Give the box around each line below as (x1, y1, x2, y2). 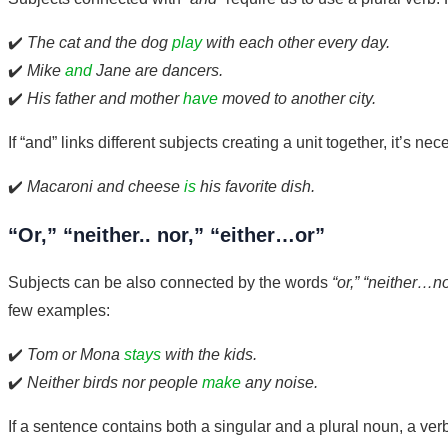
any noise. (241, 373, 318, 391)
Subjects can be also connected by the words (8, 273, 332, 291)
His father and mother (27, 89, 183, 107)
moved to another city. (218, 89, 376, 107)
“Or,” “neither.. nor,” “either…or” (8, 223, 325, 246)
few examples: (8, 301, 110, 319)
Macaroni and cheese (27, 177, 184, 195)
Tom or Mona (27, 345, 124, 363)
